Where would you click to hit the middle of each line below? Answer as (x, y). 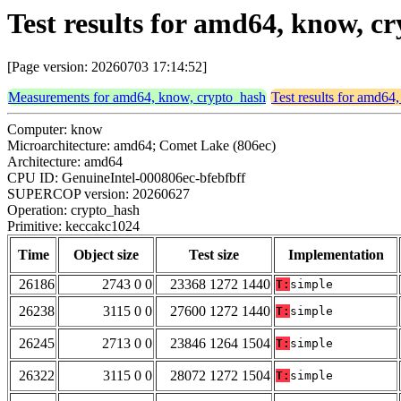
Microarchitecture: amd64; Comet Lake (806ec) (141, 146)
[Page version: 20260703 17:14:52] (107, 67)
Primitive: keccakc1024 (73, 226)
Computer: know (55, 130)
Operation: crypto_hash (73, 210)
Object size (106, 255)
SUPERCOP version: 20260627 (98, 194)
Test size (214, 255)
